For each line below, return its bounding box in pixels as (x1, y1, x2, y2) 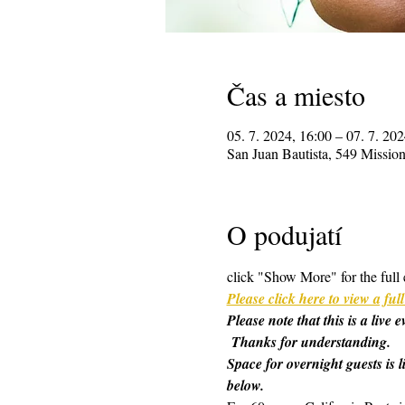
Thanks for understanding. (226, 331, 391, 352)
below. (226, 374, 264, 395)
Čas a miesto (226, 76, 365, 113)
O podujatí (226, 215, 342, 252)
